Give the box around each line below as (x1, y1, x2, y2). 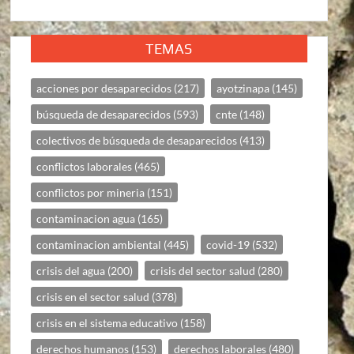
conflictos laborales (36, 159, 133, 173)
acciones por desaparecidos (36, 81, 172, 95)
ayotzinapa (217, 81, 270, 95)
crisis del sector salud (150, 263, 256, 277)
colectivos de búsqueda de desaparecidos (36, 133, 238, 147)
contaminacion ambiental (36, 237, 162, 251)
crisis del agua (36, 263, 106, 277)
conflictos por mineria (36, 185, 145, 199)
